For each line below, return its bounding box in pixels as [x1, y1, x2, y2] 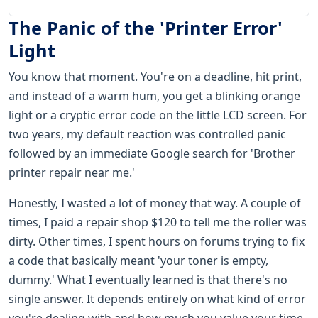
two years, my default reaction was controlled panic [9, 126, 286, 142]
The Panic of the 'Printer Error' [9, 15, 283, 40]
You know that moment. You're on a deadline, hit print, [9, 68, 302, 84]
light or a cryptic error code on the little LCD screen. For [9, 106, 307, 123]
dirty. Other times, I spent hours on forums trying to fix [9, 233, 305, 249]
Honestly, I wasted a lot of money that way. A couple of [9, 194, 301, 211]
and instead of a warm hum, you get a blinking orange [9, 87, 300, 104]
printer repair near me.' [9, 164, 135, 180]
